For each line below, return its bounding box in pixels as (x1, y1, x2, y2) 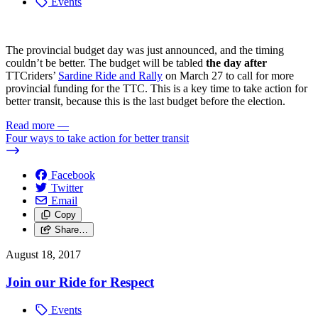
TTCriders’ (6, 70, 58, 82)
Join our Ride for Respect (6, 274, 154, 290)
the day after (203, 57, 267, 70)
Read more (6, 119, 55, 132)
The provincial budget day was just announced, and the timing (6, 44, 284, 57)
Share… (54, 224, 88, 236)
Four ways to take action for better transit (6, 132, 189, 145)
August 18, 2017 (6, 248, 81, 261)
